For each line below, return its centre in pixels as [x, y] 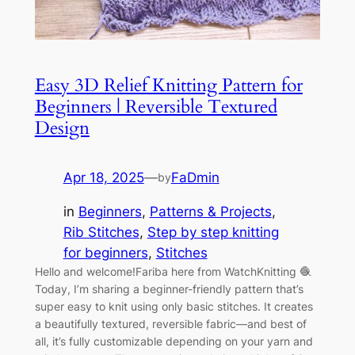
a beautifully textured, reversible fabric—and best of [170, 323]
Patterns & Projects [210, 211]
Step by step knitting [213, 232]
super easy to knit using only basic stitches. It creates [174, 306]
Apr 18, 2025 [103, 177]
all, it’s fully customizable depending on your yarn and [174, 341]
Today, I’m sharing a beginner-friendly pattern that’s [169, 288]
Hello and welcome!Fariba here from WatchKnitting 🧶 [172, 271]
